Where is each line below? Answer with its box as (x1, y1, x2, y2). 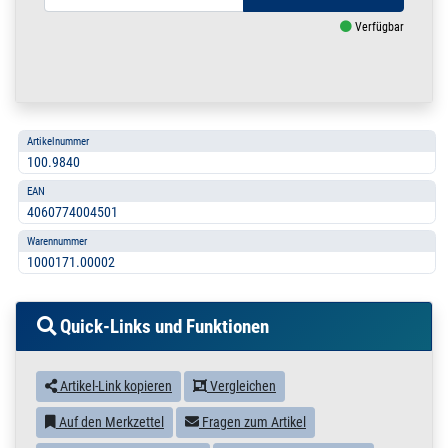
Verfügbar (352, 20, 404, 35)
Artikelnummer (27, 134, 89, 149)
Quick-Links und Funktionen (56, 315, 269, 339)
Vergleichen (207, 378, 276, 395)
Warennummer (27, 234, 87, 249)
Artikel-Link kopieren (57, 378, 172, 395)
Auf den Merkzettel (56, 414, 164, 431)
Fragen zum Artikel (199, 414, 306, 431)
